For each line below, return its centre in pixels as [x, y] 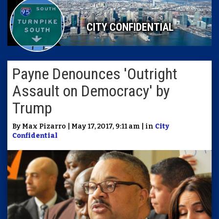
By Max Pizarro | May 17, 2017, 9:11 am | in [84, 126]
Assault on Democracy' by [91, 91]
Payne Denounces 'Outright [95, 74]
